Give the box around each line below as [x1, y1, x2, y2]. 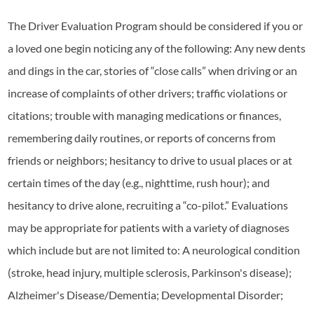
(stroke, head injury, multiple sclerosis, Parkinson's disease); [8, 265, 292, 279]
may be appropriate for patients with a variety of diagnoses [8, 220, 290, 234]
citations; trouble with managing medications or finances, [8, 108, 282, 122]
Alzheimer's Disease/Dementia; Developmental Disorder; [8, 287, 284, 301]
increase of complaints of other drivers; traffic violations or [8, 86, 288, 100]
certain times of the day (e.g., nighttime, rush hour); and [8, 175, 271, 189]
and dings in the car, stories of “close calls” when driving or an [8, 63, 298, 77]
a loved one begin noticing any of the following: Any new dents [8, 41, 306, 55]
